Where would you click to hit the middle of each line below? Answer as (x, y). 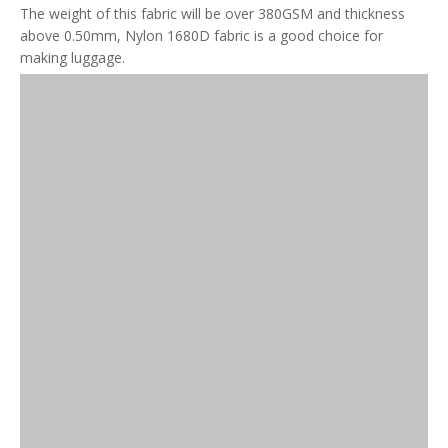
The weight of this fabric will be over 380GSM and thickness (212, 13)
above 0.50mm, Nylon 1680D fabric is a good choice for (201, 35)
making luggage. (72, 57)
